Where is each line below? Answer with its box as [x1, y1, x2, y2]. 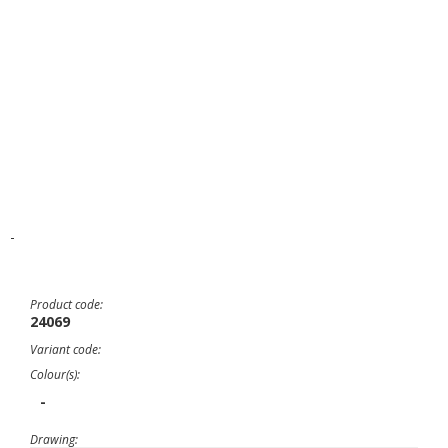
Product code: [30, 296, 103, 313]
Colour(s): [30, 366, 80, 383]
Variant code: [30, 341, 101, 358]
